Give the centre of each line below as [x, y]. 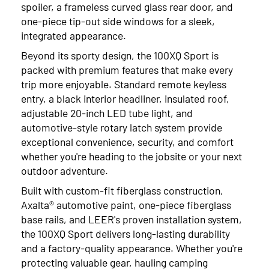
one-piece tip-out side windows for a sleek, [118, 21]
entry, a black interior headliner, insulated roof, [125, 98]
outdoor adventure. [65, 170]
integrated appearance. [74, 35]
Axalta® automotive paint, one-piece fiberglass [126, 204]
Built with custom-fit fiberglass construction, [122, 190]
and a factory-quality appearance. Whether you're [132, 247]
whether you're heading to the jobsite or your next [132, 156]
